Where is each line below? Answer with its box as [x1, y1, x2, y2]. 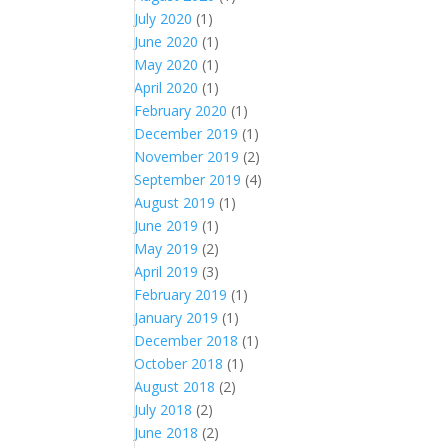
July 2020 [134, 9, 193, 28]
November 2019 [134, 147, 240, 166]
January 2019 [134, 308, 219, 327]
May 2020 [134, 55, 199, 74]
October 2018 [134, 354, 224, 373]
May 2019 [134, 239, 199, 258]
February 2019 [134, 285, 228, 304]
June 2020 [134, 32, 199, 51]
